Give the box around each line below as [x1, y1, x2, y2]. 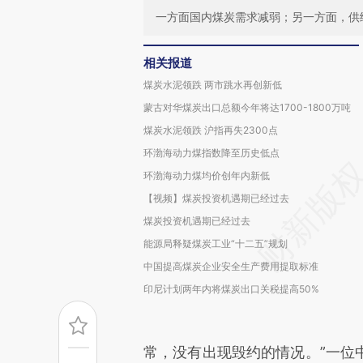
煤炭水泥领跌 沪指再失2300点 [143, 124, 278, 136]
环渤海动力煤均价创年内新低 [143, 169, 270, 181]
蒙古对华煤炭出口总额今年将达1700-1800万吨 [143, 101, 351, 113]
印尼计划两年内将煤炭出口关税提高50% [143, 283, 319, 295]
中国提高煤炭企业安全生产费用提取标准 [143, 260, 318, 272]
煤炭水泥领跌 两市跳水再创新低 [143, 79, 282, 91]
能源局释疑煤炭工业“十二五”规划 [143, 237, 288, 250]
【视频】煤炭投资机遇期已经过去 [143, 192, 289, 204]
